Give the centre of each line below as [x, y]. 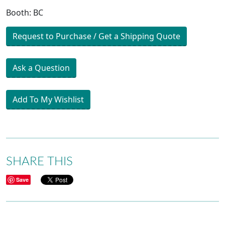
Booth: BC [25, 12]
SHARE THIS [39, 161]
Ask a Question [41, 68]
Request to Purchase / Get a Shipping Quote [96, 36]
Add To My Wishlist [48, 99]
